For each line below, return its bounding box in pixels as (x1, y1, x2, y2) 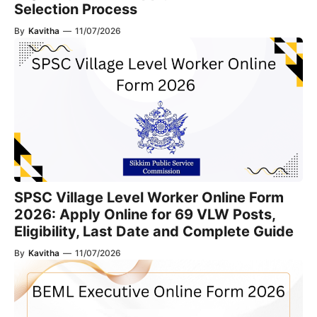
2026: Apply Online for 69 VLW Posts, (14, 206, 275, 223)
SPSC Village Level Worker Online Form (14, 189, 284, 206)
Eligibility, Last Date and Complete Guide (14, 223, 294, 240)
